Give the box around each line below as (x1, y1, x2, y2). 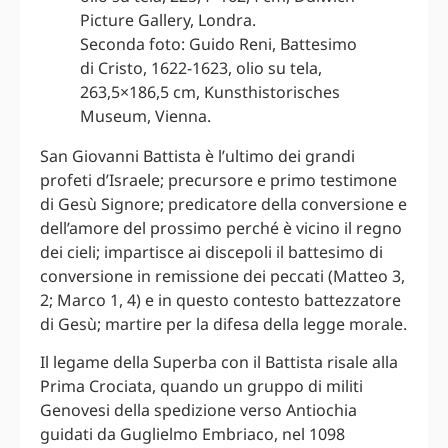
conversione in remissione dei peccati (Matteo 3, (40, 265, 405, 288)
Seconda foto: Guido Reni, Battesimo (80, 33, 357, 56)
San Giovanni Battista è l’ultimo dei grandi (40, 145, 355, 168)
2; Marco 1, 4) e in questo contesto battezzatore (40, 289, 401, 312)
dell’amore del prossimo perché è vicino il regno (40, 217, 402, 240)
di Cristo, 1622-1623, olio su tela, (80, 57, 322, 80)
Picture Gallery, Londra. (80, 9, 256, 32)
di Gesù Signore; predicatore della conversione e (40, 193, 407, 216)
